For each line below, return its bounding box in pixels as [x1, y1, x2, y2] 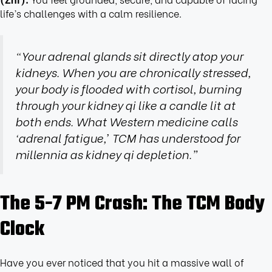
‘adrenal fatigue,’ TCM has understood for [15, 129, 240, 146]
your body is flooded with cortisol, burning [15, 80, 242, 97]
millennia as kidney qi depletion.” [15, 145, 199, 163]
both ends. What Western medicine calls [15, 112, 237, 130]
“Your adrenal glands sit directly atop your [15, 47, 243, 64]
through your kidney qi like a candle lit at [15, 96, 236, 114]
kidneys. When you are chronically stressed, [15, 63, 251, 81]
